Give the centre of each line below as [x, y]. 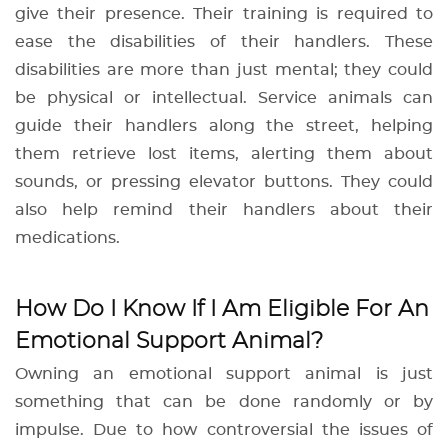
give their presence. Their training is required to [224, 14]
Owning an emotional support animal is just [224, 374]
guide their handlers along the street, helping [224, 126]
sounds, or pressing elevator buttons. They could [224, 182]
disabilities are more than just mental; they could [224, 70]
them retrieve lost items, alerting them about [224, 154]
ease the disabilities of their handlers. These [224, 42]
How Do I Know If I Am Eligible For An [222, 309]
